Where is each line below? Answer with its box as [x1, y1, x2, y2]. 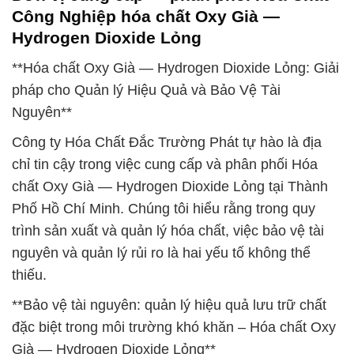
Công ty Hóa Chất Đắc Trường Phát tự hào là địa [12, 134, 322, 150]
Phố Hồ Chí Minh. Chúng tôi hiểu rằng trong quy [12, 201, 315, 217]
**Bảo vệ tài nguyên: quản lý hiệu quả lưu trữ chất [12, 297, 326, 313]
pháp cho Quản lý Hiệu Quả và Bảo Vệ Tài [12, 82, 281, 98]
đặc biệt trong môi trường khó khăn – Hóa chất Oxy [12, 319, 336, 335]
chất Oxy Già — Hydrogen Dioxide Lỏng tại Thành [12, 179, 328, 194]
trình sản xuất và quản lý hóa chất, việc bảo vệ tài [12, 223, 324, 239]
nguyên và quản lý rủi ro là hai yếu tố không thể [12, 245, 311, 261]
